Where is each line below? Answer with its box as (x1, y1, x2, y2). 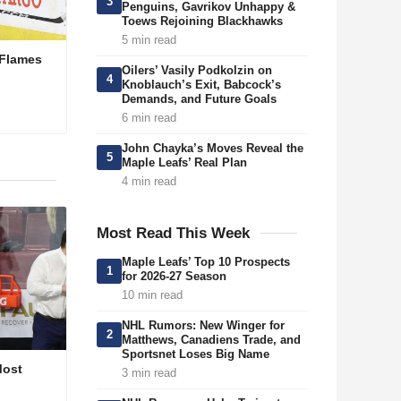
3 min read (122, 366, 176, 380)
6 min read (122, 111, 176, 124)
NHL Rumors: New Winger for (122, 319, 285, 332)
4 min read (122, 175, 176, 188)
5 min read (122, 33, 176, 47)
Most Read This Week (97, 225, 250, 242)
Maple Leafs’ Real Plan (122, 156, 247, 169)
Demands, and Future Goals (122, 92, 277, 106)
